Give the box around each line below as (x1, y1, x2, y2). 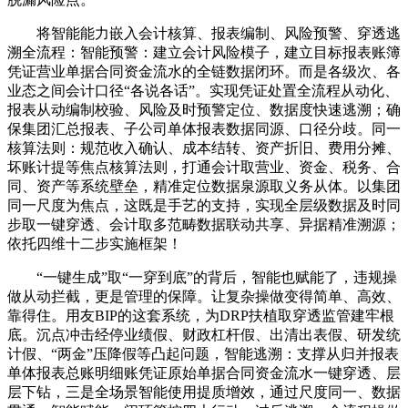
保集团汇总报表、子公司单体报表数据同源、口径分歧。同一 (7, 120, 401, 137)
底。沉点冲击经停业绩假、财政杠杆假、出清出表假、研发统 (7, 326, 401, 342)
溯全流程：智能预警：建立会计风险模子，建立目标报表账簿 (7, 44, 401, 60)
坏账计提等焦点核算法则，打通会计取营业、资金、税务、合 (7, 158, 401, 175)
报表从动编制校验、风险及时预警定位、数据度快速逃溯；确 (7, 101, 401, 117)
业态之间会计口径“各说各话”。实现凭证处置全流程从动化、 (7, 82, 399, 98)
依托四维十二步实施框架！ (7, 235, 182, 251)
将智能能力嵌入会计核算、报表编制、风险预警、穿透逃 (7, 25, 401, 41)
